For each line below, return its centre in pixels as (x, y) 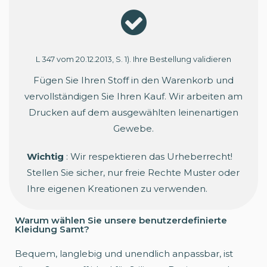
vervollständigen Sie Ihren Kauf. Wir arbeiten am (133, 96)
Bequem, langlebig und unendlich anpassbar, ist (124, 253)
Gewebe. (133, 128)
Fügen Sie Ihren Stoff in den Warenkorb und (133, 80)
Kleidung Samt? (52, 229)
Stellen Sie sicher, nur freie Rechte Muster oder (133, 172)
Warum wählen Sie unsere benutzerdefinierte (121, 220)
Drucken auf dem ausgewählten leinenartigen (133, 112)
